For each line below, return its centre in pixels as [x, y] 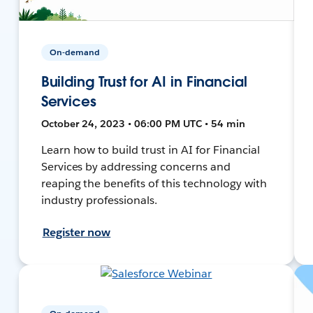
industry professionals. [99, 200]
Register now [77, 232]
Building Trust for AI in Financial [144, 81]
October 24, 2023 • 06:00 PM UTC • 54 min [143, 123]
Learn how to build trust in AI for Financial [150, 150]
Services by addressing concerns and [136, 166]
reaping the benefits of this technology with [154, 183]
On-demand [74, 52]
